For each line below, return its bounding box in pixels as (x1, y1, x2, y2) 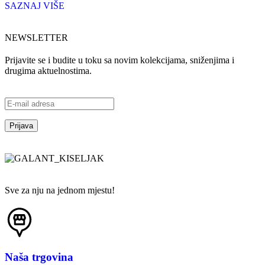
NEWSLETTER (5, 32, 68, 43)
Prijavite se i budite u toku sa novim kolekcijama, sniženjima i (5, 54, 234, 65)
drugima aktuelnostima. (5, 65, 92, 76)
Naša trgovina (5, 250, 73, 263)
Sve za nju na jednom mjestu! (5, 185, 115, 195)
